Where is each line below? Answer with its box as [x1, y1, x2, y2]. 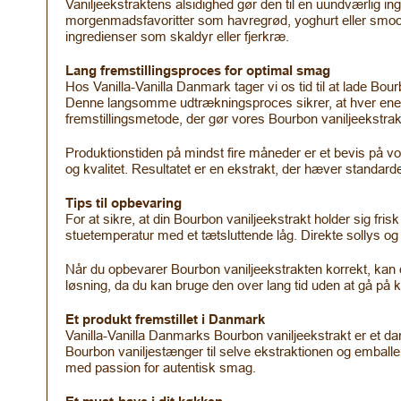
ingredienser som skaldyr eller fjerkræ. [65, 28, 289, 44]
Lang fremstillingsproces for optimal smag [65, 62, 330, 79]
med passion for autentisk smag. [65, 359, 256, 375]
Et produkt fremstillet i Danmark [65, 311, 265, 328]
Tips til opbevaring [65, 194, 182, 211]
